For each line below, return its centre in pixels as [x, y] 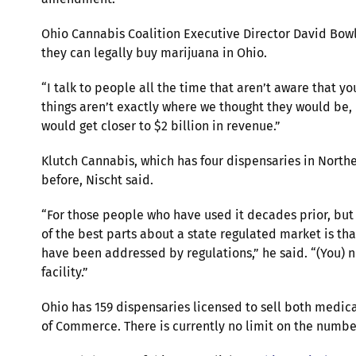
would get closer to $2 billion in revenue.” [161, 126]
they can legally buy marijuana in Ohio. [154, 52]
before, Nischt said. [97, 180]
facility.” [65, 272]
